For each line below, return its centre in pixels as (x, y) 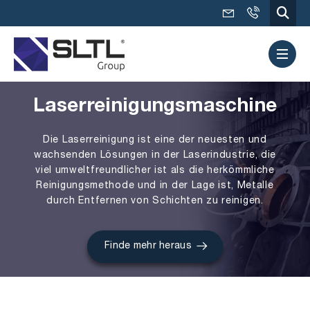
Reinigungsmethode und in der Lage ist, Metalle (155, 186)
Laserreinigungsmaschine (155, 107)
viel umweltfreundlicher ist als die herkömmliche (155, 171)
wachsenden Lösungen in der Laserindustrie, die (155, 155)
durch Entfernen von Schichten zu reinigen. (155, 201)
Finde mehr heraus (148, 246)
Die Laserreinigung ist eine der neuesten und (155, 140)
